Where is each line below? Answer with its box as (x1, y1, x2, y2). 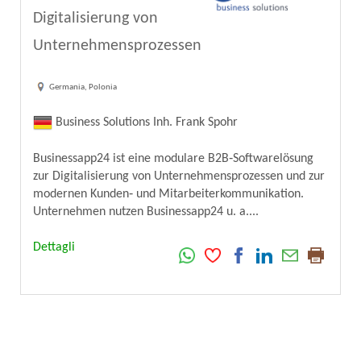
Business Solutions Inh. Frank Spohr (52, 116, 238, 130)
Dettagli (33, 241, 75, 255)
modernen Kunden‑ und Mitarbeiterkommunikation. (33, 188, 310, 201)
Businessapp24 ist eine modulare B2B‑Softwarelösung (33, 152, 313, 166)
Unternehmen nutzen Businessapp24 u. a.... (33, 205, 259, 219)
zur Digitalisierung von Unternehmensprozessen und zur (33, 170, 325, 184)
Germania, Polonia (49, 82, 117, 92)
